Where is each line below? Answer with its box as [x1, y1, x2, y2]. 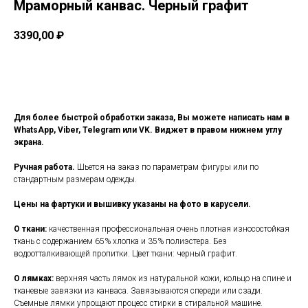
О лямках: [14, 274, 56, 284]
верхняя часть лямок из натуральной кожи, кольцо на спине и [56, 274, 291, 284]
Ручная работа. [14, 162, 75, 173]
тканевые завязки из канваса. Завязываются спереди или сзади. [14, 286, 263, 296]
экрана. [14, 137, 44, 148]
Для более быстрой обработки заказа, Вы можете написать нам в [14, 113, 289, 123]
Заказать [131, 68, 177, 80]
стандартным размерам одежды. [14, 175, 137, 185]
